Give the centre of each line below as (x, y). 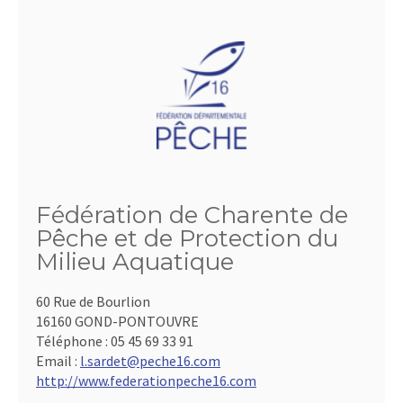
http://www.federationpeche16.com (146, 381)
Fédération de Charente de (192, 215)
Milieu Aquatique (135, 262)
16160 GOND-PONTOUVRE (117, 322)
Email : (58, 361)
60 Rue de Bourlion (93, 302)
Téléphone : (73, 341)
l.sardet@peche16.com (150, 361)
